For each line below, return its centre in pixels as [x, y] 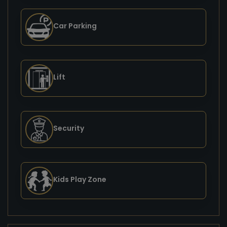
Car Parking [75, 26]
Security [69, 128]
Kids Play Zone [80, 179]
